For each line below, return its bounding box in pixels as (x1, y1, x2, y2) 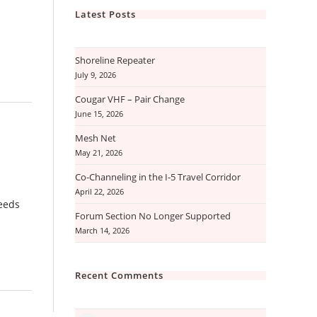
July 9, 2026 (75, 70, 116, 80)
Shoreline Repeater (75, 54, 155, 67)
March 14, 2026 (75, 226, 129, 236)
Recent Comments (75, 269, 163, 282)
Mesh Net (75, 132, 116, 144)
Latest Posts (75, 8, 136, 21)
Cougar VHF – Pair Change (75, 93, 185, 105)
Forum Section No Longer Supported (75, 209, 231, 222)
